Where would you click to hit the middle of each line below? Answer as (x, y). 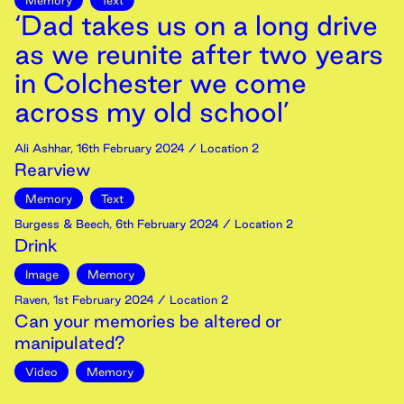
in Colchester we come (161, 83)
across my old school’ (152, 112)
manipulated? (70, 343)
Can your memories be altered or (148, 321)
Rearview (53, 170)
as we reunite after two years (199, 54)
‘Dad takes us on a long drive (196, 25)
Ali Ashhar (42, 148)
